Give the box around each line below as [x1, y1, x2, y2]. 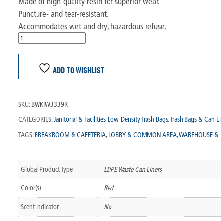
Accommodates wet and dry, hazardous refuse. [18, 20, 166, 31]
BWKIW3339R [31, 99, 68, 109]
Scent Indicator [20, 202, 59, 211]
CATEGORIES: [18, 114, 52, 124]
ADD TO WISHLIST [50, 65, 104, 74]
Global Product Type [20, 164, 73, 174]
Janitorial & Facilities [53, 114, 105, 124]
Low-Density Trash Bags [107, 114, 168, 124]
